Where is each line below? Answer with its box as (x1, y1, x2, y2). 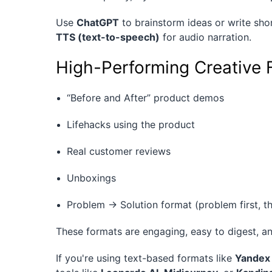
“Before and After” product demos (67, 92, 224, 104)
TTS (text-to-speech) (56, 31, 160, 44)
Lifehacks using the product (67, 118, 195, 131)
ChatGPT (76, 16, 119, 29)
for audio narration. (160, 31, 251, 44)
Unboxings (67, 172, 116, 185)
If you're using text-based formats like (56, 252, 235, 265)
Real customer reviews (67, 145, 171, 158)
